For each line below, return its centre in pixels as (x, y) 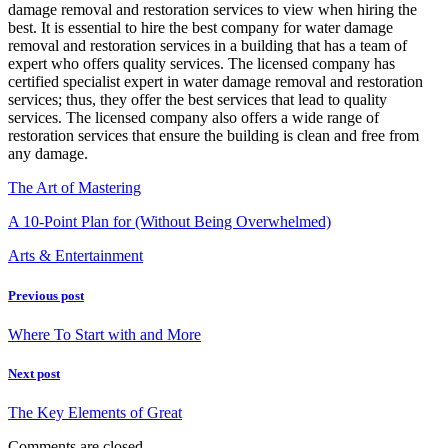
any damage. (48, 154)
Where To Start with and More (104, 334)
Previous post (46, 295)
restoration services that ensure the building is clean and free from (213, 136)
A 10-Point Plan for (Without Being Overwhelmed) (169, 222)
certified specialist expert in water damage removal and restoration (215, 82)
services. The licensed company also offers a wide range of (193, 118)
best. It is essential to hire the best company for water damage (200, 28)
